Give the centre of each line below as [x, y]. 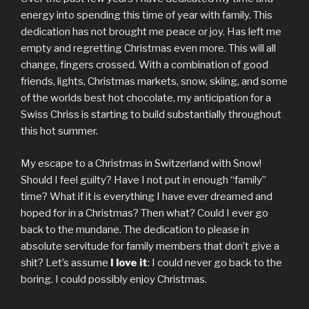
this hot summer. [59, 131]
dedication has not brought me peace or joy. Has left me [151, 32]
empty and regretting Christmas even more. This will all [148, 48]
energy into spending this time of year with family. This [147, 15]
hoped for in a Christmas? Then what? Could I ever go [144, 213]
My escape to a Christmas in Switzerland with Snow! [141, 163]
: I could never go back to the [215, 262]
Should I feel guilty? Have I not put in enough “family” [143, 180]
